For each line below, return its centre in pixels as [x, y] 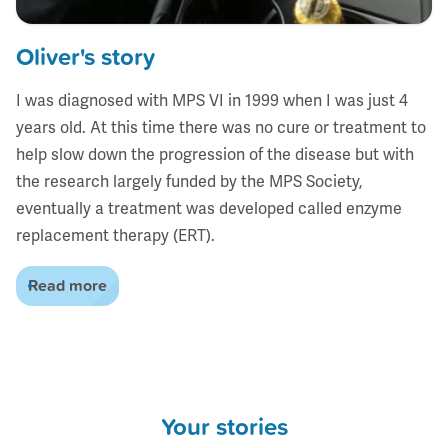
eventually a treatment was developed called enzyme [209, 208]
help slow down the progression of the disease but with [215, 154]
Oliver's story [85, 55]
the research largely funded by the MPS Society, [189, 181]
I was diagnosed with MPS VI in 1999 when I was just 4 [212, 100]
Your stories [224, 425]
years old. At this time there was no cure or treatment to [221, 127]
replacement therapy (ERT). [115, 235]
